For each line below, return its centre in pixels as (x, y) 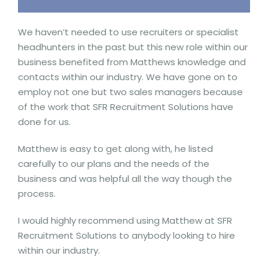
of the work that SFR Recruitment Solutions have (126, 107)
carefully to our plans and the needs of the (114, 164)
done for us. (45, 122)
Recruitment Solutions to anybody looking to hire (127, 235)
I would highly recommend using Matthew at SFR (125, 220)
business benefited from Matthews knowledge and (132, 62)
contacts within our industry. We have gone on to (128, 77)
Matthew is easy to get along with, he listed (115, 149)
